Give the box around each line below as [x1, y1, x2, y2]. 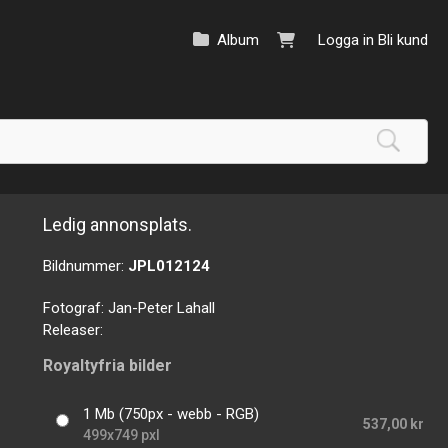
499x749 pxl [83, 427, 161, 444]
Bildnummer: [43, 257, 129, 275]
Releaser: [43, 321, 104, 339]
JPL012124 [128, 257, 211, 275]
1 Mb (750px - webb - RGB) [83, 405, 260, 424]
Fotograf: [43, 299, 109, 317]
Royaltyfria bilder [43, 356, 173, 376]
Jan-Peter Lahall [108, 299, 216, 317]
